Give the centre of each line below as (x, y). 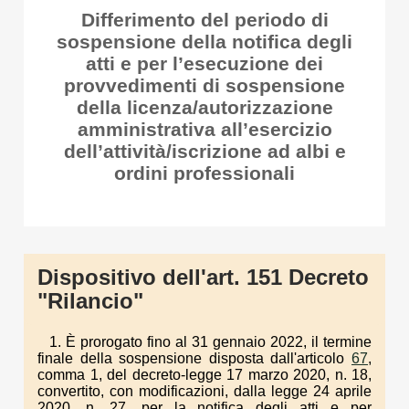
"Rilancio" (90, 301)
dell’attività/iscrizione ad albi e (204, 151)
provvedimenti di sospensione (204, 85)
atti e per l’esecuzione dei (204, 63)
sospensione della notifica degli (204, 42)
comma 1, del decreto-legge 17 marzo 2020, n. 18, (204, 374)
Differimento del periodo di (204, 20)
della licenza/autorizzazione (204, 107)
